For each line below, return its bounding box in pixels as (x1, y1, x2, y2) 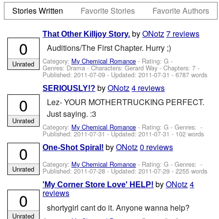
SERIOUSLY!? (43, 84, 96, 92)
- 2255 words (170, 166, 208, 175)
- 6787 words (170, 70, 208, 80)
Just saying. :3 (46, 108, 96, 120)
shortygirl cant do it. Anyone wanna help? (46, 201, 190, 213)
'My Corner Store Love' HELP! (43, 180, 154, 189)
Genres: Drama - (43, 63, 91, 73)
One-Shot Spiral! (43, 143, 104, 152)
